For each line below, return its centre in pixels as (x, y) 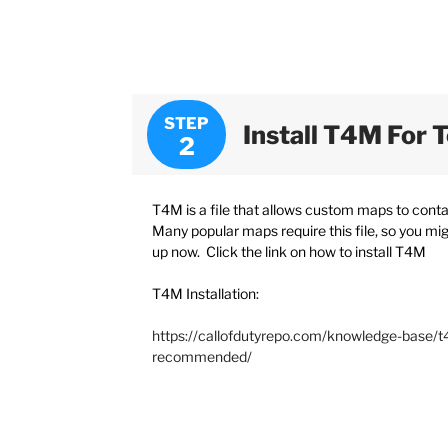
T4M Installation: (205, 294)
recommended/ (202, 357)
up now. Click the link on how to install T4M (289, 252)
